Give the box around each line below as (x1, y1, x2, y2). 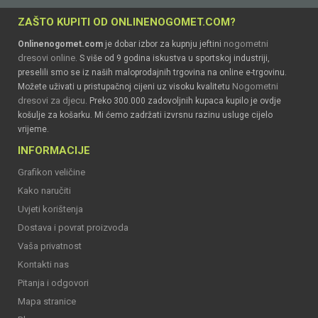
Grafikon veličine (18, 166, 85, 177)
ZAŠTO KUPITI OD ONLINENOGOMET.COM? (18, 15, 236, 28)
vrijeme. (18, 124, 49, 134)
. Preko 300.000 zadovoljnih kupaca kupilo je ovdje (85, 95, 281, 106)
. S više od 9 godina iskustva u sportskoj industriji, (75, 53, 270, 63)
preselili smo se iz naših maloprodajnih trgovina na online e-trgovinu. (18, 67, 287, 77)
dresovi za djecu (18, 94, 85, 106)
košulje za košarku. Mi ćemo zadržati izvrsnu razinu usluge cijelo (18, 109, 273, 120)
